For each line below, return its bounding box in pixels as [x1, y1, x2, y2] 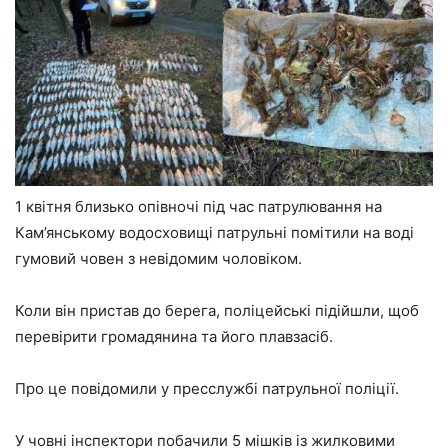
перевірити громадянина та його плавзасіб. [15, 327, 333, 347]
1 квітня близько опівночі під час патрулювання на [15, 197, 382, 217]
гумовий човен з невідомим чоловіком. [15, 249, 302, 269]
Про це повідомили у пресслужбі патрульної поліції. [15, 379, 399, 399]
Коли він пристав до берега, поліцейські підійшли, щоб [15, 301, 419, 321]
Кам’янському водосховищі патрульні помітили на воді [15, 223, 414, 243]
